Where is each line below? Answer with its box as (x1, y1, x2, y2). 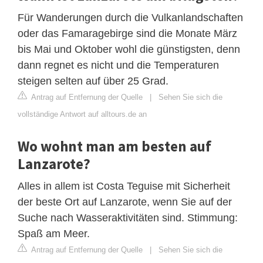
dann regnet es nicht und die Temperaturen (18, 59, 219, 71)
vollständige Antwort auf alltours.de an (18, 109, 147, 119)
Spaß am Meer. (18, 227, 90, 240)
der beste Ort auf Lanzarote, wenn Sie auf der (18, 195, 232, 208)
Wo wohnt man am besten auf (18, 136, 211, 156)
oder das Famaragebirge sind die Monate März (18, 27, 237, 39)
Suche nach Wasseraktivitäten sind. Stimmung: (18, 211, 238, 224)
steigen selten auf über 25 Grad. (18, 75, 168, 87)
